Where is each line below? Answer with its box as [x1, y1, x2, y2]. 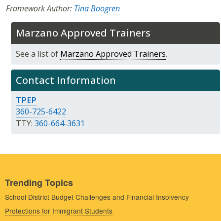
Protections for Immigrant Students [5, 205, 112, 216]
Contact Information [16, 73, 116, 87]
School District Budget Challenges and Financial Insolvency [5, 192, 189, 202]
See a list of [16, 48, 60, 59]
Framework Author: [6, 2, 74, 14]
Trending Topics [5, 176, 73, 189]
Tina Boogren [74, 2, 120, 14]
